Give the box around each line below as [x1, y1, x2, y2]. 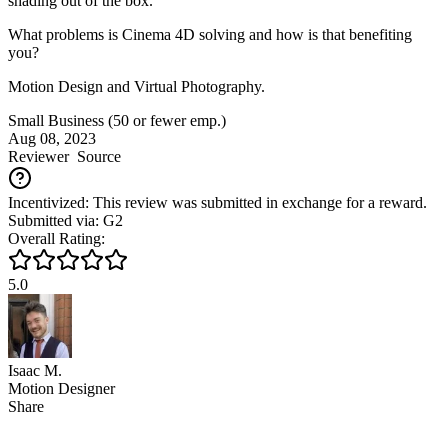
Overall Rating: [8, 229, 105, 247]
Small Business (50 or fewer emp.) [8, 111, 226, 129]
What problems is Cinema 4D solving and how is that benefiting [8, 25, 412, 43]
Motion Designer [8, 379, 115, 397]
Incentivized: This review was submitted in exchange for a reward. [8, 193, 427, 211]
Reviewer [8, 147, 69, 165]
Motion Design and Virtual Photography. [8, 77, 265, 95]
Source [69, 147, 121, 165]
